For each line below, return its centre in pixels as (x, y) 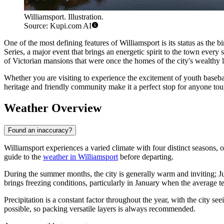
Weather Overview (53, 108)
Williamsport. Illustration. (64, 17)
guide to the (23, 157)
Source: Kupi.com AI (58, 26)
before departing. (146, 157)
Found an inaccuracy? (40, 130)
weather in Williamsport (80, 157)
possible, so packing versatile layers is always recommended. (100, 209)
